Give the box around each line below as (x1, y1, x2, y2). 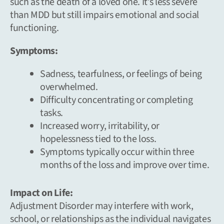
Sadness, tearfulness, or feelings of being (40, 66, 202, 81)
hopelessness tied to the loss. (40, 131, 156, 146)
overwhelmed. (40, 79, 98, 94)
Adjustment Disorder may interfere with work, (10, 198, 193, 213)
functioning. (10, 20, 59, 35)
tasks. (40, 105, 63, 120)
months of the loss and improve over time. (40, 157, 209, 172)
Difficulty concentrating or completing (40, 92, 193, 107)
